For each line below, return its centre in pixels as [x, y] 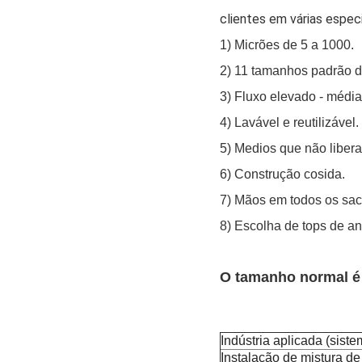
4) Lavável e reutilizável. [289, 123]
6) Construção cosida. [282, 175]
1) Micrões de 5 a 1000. [287, 45]
